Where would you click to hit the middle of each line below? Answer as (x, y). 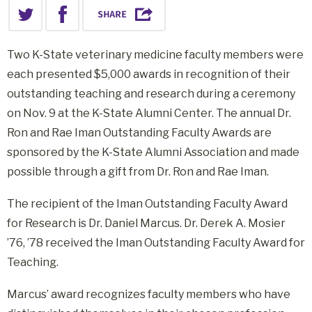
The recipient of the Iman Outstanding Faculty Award (147, 204)
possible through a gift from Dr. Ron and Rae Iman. (138, 172)
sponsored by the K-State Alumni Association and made (153, 152)
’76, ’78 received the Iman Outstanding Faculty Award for (156, 243)
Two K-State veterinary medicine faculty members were (155, 55)
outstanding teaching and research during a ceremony (151, 94)
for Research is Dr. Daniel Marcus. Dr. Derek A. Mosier (146, 223)
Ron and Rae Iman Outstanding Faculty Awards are (139, 133)
